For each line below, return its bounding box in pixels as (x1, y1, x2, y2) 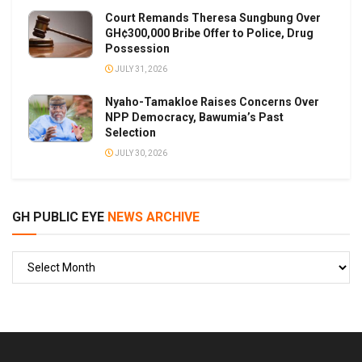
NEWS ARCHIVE (104, 209, 200, 225)
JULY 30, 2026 (113, 149, 167, 158)
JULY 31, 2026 (113, 65, 167, 74)
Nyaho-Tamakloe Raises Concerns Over (105, 95, 319, 109)
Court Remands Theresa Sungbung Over (105, 11, 321, 25)
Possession (105, 42, 170, 56)
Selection (105, 126, 156, 140)
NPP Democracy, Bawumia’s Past (105, 111, 284, 124)
